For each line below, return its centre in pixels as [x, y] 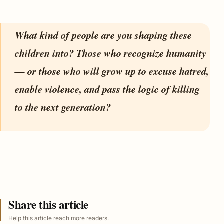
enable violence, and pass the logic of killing [108, 89]
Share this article [48, 204]
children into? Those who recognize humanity [111, 53]
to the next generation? [63, 107]
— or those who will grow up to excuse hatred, [112, 71]
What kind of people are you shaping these [104, 35]
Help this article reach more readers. [59, 218]
